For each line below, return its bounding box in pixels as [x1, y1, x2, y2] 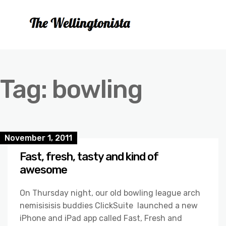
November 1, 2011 [5, 133, 72, 143]
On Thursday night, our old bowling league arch [20, 188, 200, 198]
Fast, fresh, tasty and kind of [20, 150, 158, 163]
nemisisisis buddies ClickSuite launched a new [20, 201, 198, 210]
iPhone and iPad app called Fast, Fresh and [20, 213, 182, 223]
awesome [20, 163, 67, 177]
